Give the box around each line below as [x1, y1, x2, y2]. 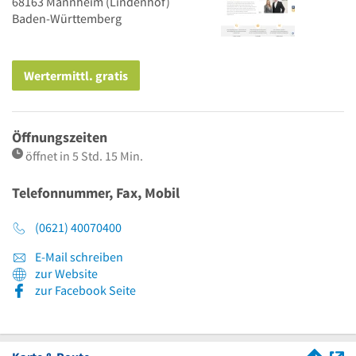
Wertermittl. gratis [24, 68, 128, 83]
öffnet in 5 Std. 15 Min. [25, 148, 143, 164]
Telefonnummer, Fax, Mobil [12, 184, 180, 203]
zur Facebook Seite [35, 282, 136, 299]
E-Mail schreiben [33, 249, 123, 265]
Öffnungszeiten [12, 128, 107, 146]
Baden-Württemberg [12, 10, 122, 26]
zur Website [35, 265, 98, 282]
